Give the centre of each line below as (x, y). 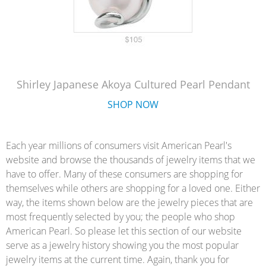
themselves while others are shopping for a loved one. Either (133, 188)
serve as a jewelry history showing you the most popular (122, 245)
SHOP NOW (133, 104)
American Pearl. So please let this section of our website (124, 231)
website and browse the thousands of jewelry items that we (131, 160)
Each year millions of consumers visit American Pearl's (119, 145)
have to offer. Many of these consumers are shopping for (124, 174)
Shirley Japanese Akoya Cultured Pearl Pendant (133, 84)
